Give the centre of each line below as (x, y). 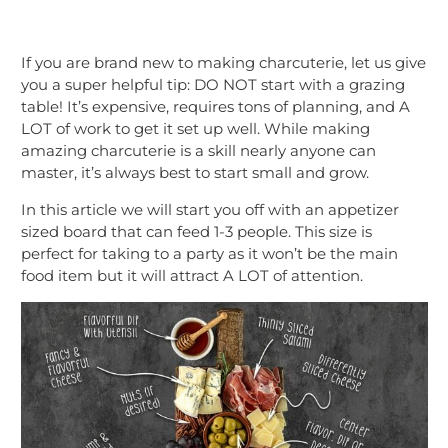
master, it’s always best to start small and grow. (195, 173)
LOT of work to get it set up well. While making (195, 129)
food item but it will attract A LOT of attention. (192, 276)
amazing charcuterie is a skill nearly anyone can (198, 151)
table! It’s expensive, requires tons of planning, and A (215, 107)
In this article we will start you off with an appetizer (210, 210)
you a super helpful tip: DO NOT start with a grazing (213, 85)
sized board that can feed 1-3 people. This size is (196, 232)
